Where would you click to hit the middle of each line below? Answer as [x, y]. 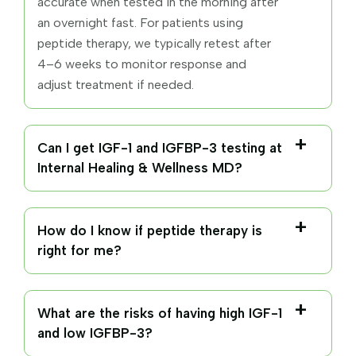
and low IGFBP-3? [95, 333]
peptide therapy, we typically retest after [154, 43]
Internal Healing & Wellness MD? [140, 167]
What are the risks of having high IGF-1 [160, 313]
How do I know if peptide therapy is [150, 230]
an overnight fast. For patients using [140, 22]
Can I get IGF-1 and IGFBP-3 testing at [160, 147]
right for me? [79, 250]
